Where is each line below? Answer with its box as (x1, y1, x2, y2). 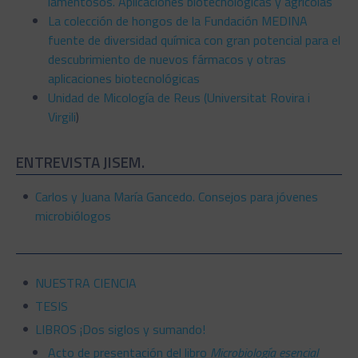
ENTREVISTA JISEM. (16, 149, 145, 173)
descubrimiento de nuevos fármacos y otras (48, 49, 286, 69)
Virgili (48, 106, 76, 126)
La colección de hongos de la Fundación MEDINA (48, 10, 308, 30)
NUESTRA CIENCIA (35, 272, 137, 292)
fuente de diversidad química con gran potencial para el (48, 30, 340, 50)
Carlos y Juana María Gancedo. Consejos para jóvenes (35, 186, 318, 206)
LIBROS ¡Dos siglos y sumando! (35, 319, 205, 339)
